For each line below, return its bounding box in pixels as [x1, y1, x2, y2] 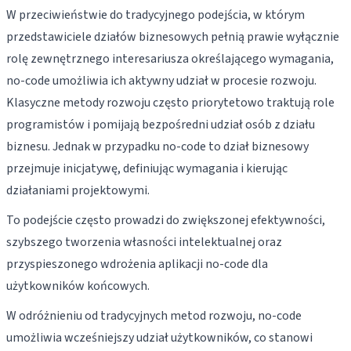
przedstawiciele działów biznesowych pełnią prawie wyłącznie [6, 28, 339, 45]
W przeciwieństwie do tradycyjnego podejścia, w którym [6, 6, 305, 24]
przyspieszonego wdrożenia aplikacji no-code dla [6, 255, 268, 273]
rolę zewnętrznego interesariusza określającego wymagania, [6, 50, 334, 67]
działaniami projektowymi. [6, 182, 150, 199]
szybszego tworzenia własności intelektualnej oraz [6, 233, 282, 251]
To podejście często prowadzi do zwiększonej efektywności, [6, 212, 325, 229]
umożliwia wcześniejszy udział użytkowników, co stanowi [6, 329, 313, 346]
